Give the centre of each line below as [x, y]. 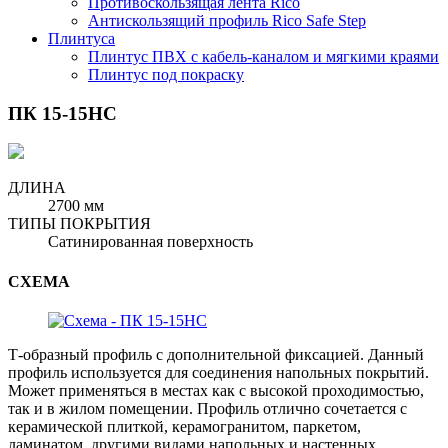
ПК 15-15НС [62, 113]
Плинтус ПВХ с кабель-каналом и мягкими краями [263, 56]
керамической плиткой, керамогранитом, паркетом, [184, 426]
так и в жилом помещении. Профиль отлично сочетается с [207, 408]
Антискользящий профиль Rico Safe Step [227, 20]
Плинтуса [81, 38]
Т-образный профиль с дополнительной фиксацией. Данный [216, 354]
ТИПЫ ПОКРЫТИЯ [79, 224]
